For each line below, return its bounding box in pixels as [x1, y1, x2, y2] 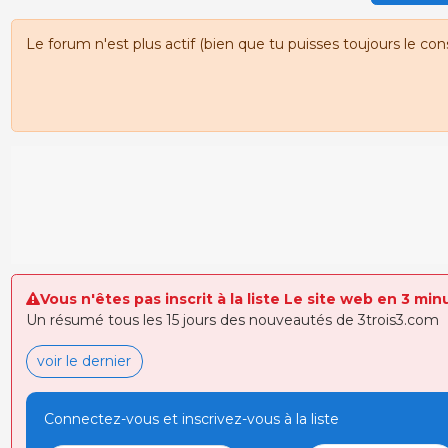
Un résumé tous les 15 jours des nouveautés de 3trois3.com [25, 310, 439, 329]
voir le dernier [37, 351, 131, 370]
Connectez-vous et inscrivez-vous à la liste [43, 410, 339, 428]
